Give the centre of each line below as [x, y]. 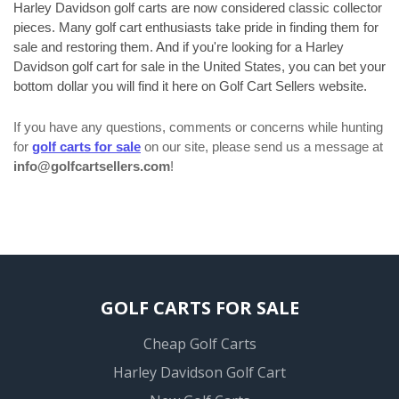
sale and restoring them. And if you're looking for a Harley [179, 47]
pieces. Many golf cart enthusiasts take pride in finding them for [196, 28]
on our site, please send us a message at [262, 147]
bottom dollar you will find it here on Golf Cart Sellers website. [190, 86]
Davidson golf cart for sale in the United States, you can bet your [199, 67]
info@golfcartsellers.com [92, 167]
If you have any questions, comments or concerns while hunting [198, 127]
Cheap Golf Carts [199, 344]
